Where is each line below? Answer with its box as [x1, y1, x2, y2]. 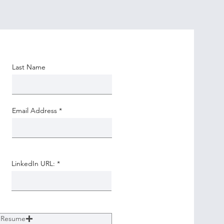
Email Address [11, 106, 57, 115]
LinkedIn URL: [11, 159, 55, 168]
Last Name [11, 62, 45, 71]
